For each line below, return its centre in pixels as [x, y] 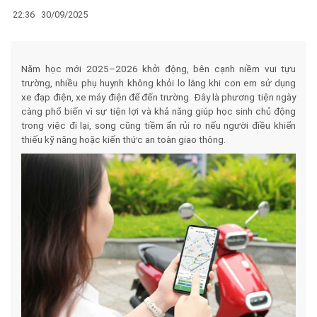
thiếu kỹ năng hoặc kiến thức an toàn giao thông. [123, 139]
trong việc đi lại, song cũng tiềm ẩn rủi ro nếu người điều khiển [158, 125]
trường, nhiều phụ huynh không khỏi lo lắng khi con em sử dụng [158, 82]
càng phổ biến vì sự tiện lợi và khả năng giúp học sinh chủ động [158, 111]
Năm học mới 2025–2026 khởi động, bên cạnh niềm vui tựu [158, 68]
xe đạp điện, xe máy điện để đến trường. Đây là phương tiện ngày [158, 97]
